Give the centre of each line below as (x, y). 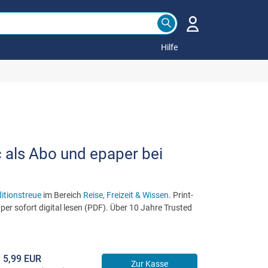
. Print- (181, 195)
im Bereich (62, 195)
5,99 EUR (22, 259)
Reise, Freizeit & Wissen (126, 195)
